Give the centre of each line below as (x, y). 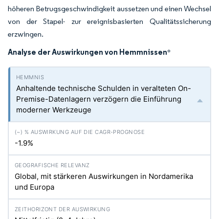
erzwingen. (26, 34)
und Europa (34, 187)
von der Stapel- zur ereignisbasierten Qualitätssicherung (109, 21)
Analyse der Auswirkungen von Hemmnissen (88, 52)
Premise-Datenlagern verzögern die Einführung (99, 99)
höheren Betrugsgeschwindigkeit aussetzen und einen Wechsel (109, 9)
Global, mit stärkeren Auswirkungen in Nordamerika (104, 176)
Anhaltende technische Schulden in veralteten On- (104, 88)
